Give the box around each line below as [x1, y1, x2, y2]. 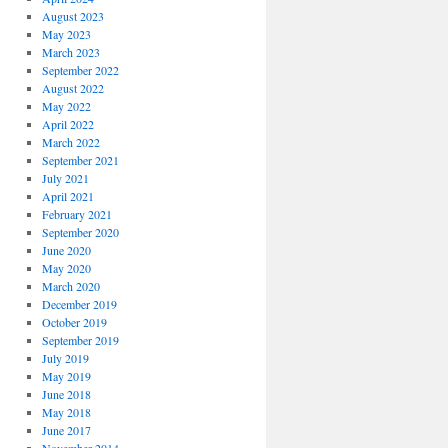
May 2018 [41, 404, 91, 420]
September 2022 [41, 62, 119, 78]
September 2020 [41, 224, 119, 240]
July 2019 [41, 350, 89, 366]
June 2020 [41, 242, 91, 258]
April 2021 [41, 188, 94, 204]
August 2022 [41, 80, 104, 96]
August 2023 [41, 8, 104, 24]
